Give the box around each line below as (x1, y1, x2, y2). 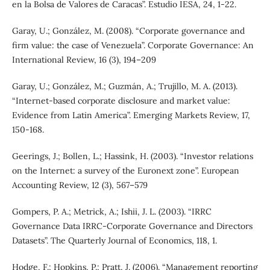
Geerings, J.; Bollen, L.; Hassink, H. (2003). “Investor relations (11, 151, 253, 162)
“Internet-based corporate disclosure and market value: (11, 95, 230, 107)
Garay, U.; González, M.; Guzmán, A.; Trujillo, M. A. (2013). (11, 81, 237, 92)
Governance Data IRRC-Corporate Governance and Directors (11, 221, 253, 232)
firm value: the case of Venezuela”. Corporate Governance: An (11, 40, 254, 51)
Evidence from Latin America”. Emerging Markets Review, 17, (11, 110, 250, 121)
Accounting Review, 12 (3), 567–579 (11, 180, 148, 191)
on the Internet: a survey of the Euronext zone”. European (11, 165, 239, 177)
